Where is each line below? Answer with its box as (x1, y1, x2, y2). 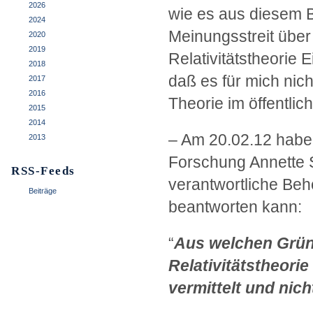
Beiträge (29, 187, 57, 195)
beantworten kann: (168, 198, 302, 216)
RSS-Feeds (11, 164, 75, 177)
